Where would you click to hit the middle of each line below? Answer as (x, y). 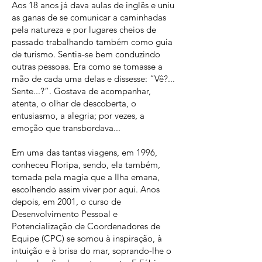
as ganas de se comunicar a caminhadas (89, 17)
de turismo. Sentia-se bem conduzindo (86, 54)
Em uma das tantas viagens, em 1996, (85, 152)
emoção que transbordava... (66, 128)
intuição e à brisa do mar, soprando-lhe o (92, 251)
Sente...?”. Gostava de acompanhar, (81, 91)
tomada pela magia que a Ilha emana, (86, 177)
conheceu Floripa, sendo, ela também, (86, 165)
